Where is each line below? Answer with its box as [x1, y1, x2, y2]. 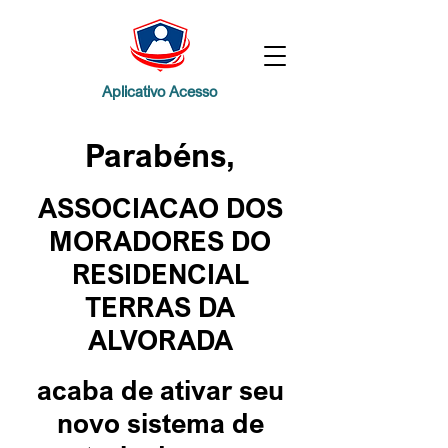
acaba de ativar [36, 373, 239, 406]
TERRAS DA [85, 290, 235, 323]
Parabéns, [85, 136, 235, 174]
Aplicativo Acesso [102, 82, 217, 100]
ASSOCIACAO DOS [37, 191, 283, 224]
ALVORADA [87, 323, 233, 356]
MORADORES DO [49, 224, 271, 257]
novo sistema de [56, 406, 264, 439]
